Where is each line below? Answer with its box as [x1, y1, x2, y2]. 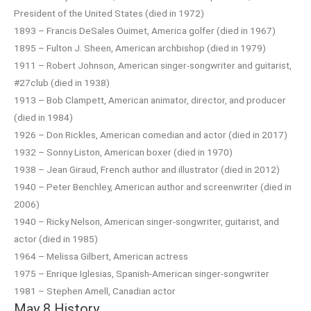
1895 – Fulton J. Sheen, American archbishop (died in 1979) [14, 42, 266, 53]
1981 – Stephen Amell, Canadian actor [14, 285, 176, 296]
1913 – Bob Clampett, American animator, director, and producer [14, 94, 286, 106]
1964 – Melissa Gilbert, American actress [14, 250, 188, 262]
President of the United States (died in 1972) [14, 7, 204, 19]
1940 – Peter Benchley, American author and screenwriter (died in [14, 180, 292, 192]
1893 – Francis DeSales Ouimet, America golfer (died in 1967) [14, 24, 276, 36]
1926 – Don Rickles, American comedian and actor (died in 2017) [14, 128, 287, 140]
